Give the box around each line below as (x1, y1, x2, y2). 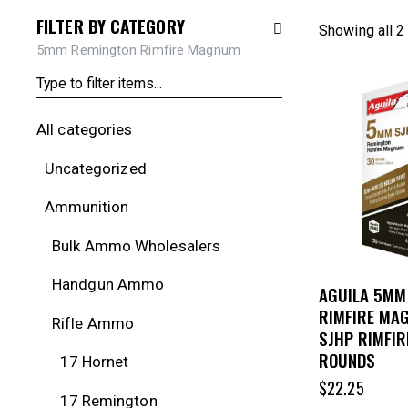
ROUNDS (319, 347, 375, 373)
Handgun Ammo (52, 275, 165, 294)
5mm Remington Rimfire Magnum (36, 41, 240, 58)
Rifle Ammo (52, 313, 134, 332)
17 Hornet (59, 352, 129, 372)
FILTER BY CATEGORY (36, 12, 185, 38)
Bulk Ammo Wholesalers (52, 236, 221, 255)
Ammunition (44, 198, 129, 217)
